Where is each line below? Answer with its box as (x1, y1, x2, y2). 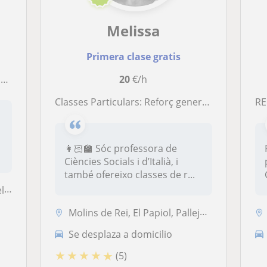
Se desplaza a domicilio (69, 227, 173, 241)
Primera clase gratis (86, 50, 181, 64)
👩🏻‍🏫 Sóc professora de (64, 142, 178, 156)
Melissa (106, 21, 160, 41)
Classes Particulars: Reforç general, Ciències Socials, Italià (61, 95, 203, 109)
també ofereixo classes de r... (64, 168, 195, 182)
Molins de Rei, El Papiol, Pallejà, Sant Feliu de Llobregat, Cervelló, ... (69, 206, 200, 220)
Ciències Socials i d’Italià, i (64, 155, 179, 169)
